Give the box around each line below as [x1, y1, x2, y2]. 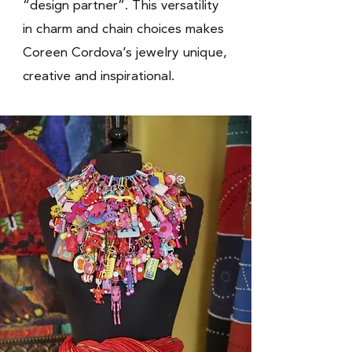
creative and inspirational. [23, 67, 178, 83]
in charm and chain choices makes [23, 20, 224, 36]
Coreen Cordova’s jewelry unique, [23, 43, 227, 60]
